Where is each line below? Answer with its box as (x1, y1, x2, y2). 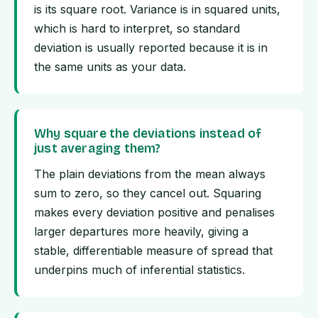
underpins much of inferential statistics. (34, 263, 245, 278)
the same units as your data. (34, 60, 186, 75)
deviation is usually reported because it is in (34, 40, 268, 55)
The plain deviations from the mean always (34, 167, 265, 182)
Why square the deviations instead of (34, 126, 262, 142)
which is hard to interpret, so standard (34, 21, 240, 36)
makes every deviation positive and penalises (34, 205, 275, 220)
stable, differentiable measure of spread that (34, 243, 273, 258)
